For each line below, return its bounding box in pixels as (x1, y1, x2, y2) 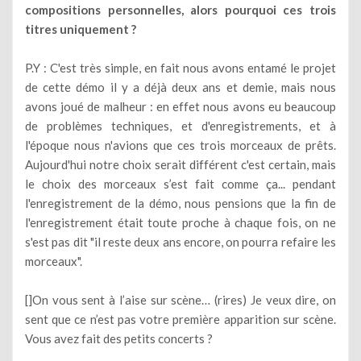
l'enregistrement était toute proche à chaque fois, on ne (25, 214, 336, 230)
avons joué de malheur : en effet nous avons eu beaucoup (25, 98, 336, 114)
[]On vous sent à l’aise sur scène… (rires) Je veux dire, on (25, 292, 336, 307)
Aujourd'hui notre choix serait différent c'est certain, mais (25, 156, 336, 172)
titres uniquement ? (25, 21, 136, 36)
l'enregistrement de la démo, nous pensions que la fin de (25, 195, 336, 210)
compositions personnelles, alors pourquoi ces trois (25, 2, 336, 17)
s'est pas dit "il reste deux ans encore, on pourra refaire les (25, 234, 336, 249)
